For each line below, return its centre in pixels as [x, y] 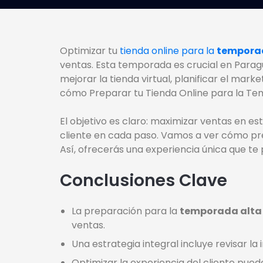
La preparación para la [126, 211]
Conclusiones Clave [144, 181]
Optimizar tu [89, 51]
